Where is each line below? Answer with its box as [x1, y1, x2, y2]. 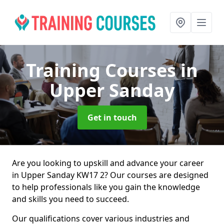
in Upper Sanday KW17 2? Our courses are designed [12, 169, 208, 180]
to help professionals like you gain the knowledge [12, 181, 200, 192]
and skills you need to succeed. [12, 193, 129, 204]
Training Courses [26, 58, 180, 82]
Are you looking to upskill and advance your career [12, 157, 204, 168]
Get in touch [87, 112, 137, 123]
